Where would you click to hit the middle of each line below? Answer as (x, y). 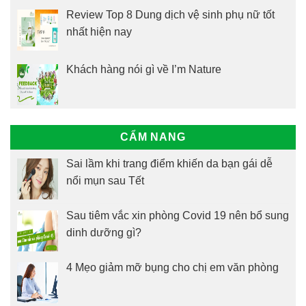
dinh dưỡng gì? (104, 232)
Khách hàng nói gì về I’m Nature (144, 69)
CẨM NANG (153, 137)
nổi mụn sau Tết (105, 180)
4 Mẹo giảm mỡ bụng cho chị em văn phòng (172, 267)
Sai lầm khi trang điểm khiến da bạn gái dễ (169, 163)
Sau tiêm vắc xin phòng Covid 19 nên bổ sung (178, 215)
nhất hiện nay (99, 32)
